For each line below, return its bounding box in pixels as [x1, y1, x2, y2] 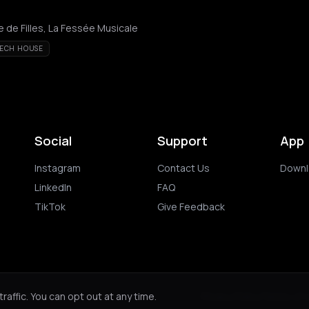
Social [34, 132, 72, 149]
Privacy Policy [201, 289, 261, 303]
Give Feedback [157, 200, 225, 213]
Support [157, 132, 208, 149]
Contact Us [157, 161, 210, 175]
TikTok [34, 200, 66, 213]
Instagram [34, 161, 81, 175]
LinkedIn [34, 181, 72, 194]
